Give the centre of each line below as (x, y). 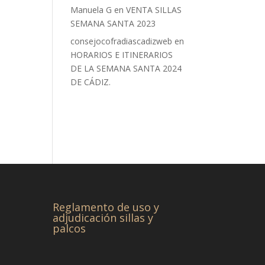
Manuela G (91, 10)
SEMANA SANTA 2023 (113, 23)
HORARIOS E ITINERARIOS (122, 55)
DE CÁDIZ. (91, 82)
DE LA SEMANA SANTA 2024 (126, 68)
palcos (70, 229)
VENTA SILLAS (154, 10)
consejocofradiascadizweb (122, 41)
